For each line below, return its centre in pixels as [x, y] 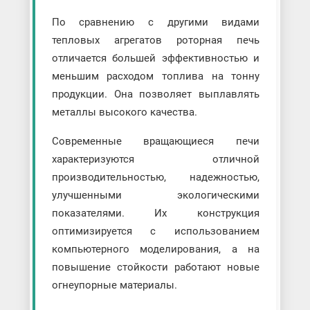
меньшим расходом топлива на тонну [156, 76]
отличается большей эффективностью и [156, 58]
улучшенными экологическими [156, 195]
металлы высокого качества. [124, 112]
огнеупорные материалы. [114, 285]
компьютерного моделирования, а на [156, 249]
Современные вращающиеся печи [156, 142]
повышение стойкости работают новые [156, 267]
